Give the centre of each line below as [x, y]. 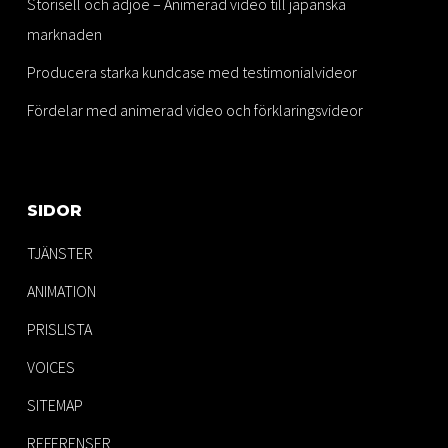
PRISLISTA [59, 329]
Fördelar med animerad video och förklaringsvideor [194, 110]
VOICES [50, 367]
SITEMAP [54, 405]
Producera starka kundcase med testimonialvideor [191, 72]
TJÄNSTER [59, 253]
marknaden [64, 34]
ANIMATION [61, 291]
